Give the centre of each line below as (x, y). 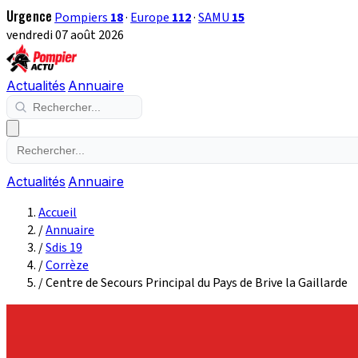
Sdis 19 (64, 248)
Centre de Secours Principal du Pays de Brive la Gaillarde (197, 283)
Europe (151, 18)
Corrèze (67, 265)
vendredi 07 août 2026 (65, 35)
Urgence (30, 16)
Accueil (58, 213)
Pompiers (83, 18)
